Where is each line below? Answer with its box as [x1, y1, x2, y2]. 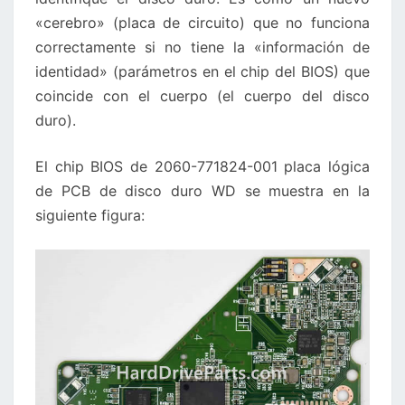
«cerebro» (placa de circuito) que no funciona [35, 14, 370, 32]
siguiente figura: [35, 206, 145, 224]
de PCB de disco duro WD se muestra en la [35, 182, 370, 200]
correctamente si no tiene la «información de [35, 38, 370, 56]
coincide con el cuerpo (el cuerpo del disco [35, 87, 370, 105]
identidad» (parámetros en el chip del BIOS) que [35, 62, 370, 80]
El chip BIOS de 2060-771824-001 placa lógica [35, 157, 370, 175]
